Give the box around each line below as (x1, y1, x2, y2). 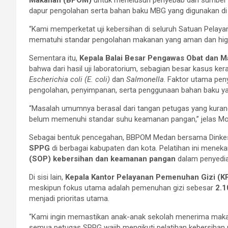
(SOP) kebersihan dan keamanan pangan (29, 154, 176, 163)
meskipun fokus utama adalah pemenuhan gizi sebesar (29, 183, 215, 192)
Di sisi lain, (29, 172, 65, 182)
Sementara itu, (29, 53, 79, 63)
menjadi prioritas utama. (29, 193, 109, 203)
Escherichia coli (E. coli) (29, 74, 110, 84)
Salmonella (126, 74, 164, 84)
